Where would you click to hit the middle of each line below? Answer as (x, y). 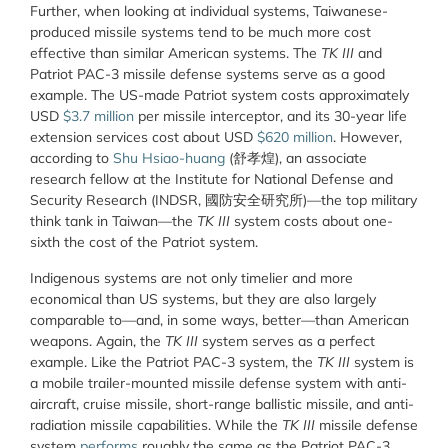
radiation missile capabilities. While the (156, 424)
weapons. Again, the (97, 340)
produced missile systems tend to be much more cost (200, 32)
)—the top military (360, 200)
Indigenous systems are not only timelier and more (191, 277)
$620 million (295, 137)
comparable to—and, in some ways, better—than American (219, 319)
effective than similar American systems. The (175, 53)
